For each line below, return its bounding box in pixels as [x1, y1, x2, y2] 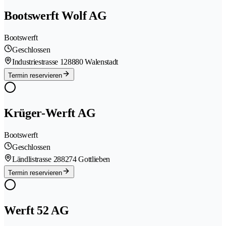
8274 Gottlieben [61, 155, 110, 164]
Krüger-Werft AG [4, 106, 96, 120]
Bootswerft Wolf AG [4, 9, 107, 23]
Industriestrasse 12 [12, 58, 68, 67]
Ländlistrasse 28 [12, 155, 61, 164]
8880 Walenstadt [67, 58, 119, 67]
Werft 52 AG [4, 203, 69, 217]
